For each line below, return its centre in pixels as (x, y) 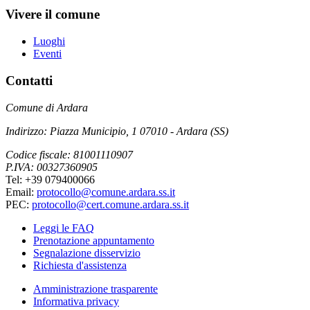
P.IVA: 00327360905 (52, 167)
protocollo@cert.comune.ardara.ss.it (110, 204)
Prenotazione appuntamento (94, 240)
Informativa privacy (76, 301)
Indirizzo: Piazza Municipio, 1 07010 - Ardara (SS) (117, 131)
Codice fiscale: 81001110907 (69, 154)
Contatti (29, 80)
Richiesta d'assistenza (80, 265)
